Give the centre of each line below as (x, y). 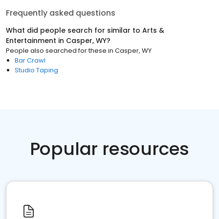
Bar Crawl (30, 60)
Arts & (153, 30)
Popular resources (109, 149)
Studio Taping (36, 70)
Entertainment (31, 41)
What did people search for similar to (74, 30)
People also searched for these (56, 51)
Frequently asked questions (61, 13)
